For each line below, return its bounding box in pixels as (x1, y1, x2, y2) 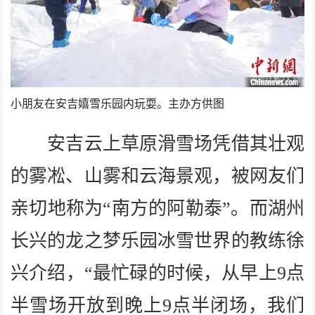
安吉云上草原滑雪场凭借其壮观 (11, 133, 304, 154)
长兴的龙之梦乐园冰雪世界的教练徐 (11, 230, 304, 251)
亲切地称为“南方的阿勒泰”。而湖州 (11, 198, 304, 219)
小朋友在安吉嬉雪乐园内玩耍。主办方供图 (11, 96, 224, 110)
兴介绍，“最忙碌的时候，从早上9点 (11, 262, 304, 283)
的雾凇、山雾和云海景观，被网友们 (11, 165, 304, 186)
